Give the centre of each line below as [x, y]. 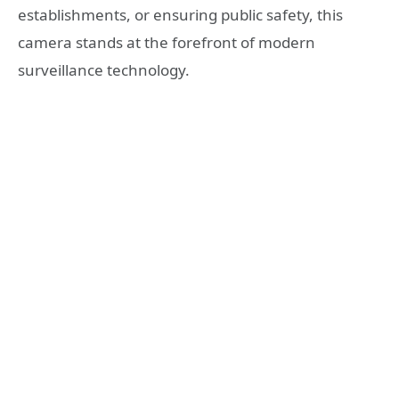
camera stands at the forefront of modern [167, 42]
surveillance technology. [104, 69]
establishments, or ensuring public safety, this [180, 14]
